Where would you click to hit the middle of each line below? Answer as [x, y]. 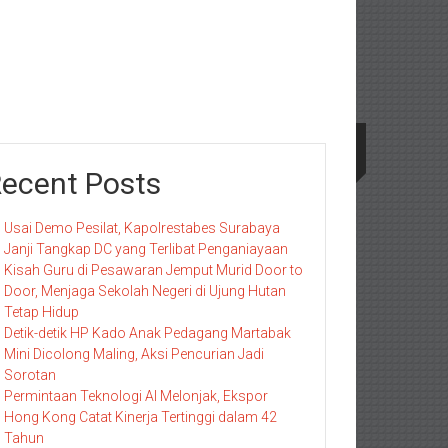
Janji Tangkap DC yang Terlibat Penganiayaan [146, 249]
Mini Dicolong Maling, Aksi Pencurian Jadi [134, 354]
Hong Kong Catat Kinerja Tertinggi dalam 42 [140, 417]
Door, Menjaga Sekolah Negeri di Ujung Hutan [145, 291]
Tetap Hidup [41, 312]
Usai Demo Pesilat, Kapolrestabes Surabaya [142, 228]
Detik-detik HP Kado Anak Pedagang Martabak [147, 333]
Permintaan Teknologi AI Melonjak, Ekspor [136, 396]
